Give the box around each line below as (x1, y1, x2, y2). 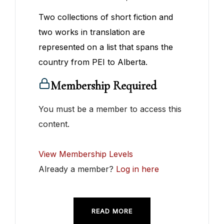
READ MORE (91, 207, 132, 215)
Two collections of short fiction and (38, 12, 173, 22)
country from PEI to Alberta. (38, 57, 148, 67)
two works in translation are (38, 27, 145, 37)
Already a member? (38, 164, 116, 174)
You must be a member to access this (38, 104, 182, 114)
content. (38, 119, 70, 129)
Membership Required (50, 78, 157, 93)
